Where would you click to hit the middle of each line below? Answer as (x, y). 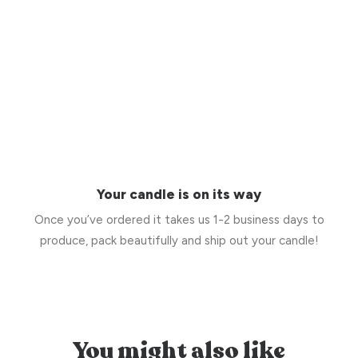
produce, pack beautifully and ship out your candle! (179, 241)
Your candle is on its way (179, 194)
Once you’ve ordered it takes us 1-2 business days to (179, 220)
